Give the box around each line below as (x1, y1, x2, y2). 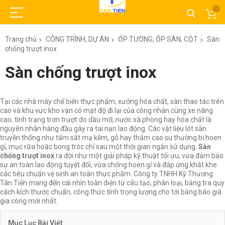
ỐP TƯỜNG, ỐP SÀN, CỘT (118, 35, 198, 43)
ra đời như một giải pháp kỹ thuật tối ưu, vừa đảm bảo (54, 151, 223, 160)
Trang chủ (5, 35, 37, 43)
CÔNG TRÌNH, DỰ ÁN (46, 35, 109, 43)
